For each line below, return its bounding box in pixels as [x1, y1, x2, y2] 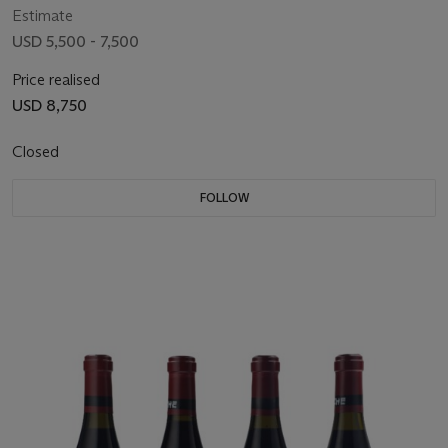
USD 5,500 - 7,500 [12, 31, 139, 51]
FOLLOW [199, 189, 249, 205]
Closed [12, 141, 63, 161]
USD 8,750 [12, 95, 87, 115]
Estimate [12, 5, 73, 25]
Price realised [12, 69, 100, 89]
